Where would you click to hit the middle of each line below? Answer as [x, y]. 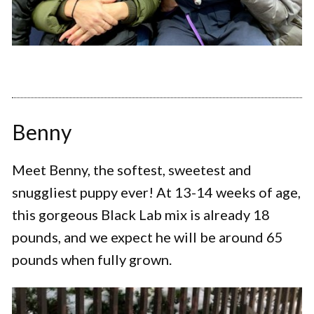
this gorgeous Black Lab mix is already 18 [141, 215]
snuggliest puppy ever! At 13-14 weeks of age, [156, 192]
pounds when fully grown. [92, 260]
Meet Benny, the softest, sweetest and [132, 170]
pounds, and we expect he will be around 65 [148, 237]
